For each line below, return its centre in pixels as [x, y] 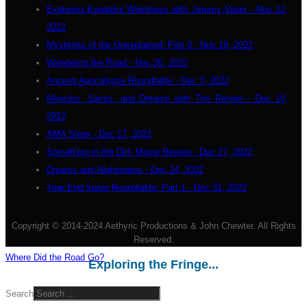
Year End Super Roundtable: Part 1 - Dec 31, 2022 [147, 187]
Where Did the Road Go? [55, 257]
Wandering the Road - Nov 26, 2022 [117, 63]
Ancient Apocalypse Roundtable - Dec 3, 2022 [138, 81]
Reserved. [153, 240]
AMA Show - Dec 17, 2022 [99, 134]
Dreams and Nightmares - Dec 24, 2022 [125, 170]
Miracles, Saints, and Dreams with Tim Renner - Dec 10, [167, 98]
